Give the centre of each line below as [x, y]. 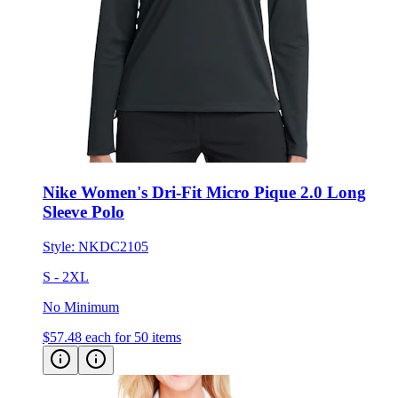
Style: [60, 246]
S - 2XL [66, 276]
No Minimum [81, 306]
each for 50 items [133, 337]
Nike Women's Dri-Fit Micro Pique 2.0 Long [204, 192]
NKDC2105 [113, 246]
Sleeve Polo [84, 211]
